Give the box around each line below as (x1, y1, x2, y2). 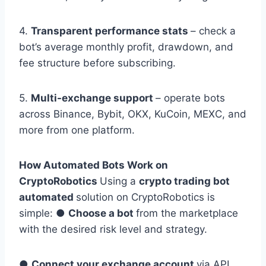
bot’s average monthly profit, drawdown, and (19, 41, 233, 53)
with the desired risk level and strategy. (19, 223, 207, 236)
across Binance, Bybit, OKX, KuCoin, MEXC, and (19, 108, 246, 121)
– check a (191, 25, 236, 37)
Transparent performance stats (31, 25, 191, 37)
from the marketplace (136, 207, 238, 220)
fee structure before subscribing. (19, 57, 179, 69)
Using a (100, 175, 139, 188)
